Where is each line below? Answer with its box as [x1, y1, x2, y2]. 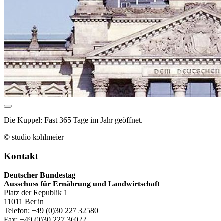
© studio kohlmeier [4, 132, 64, 141]
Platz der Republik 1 [4, 188, 68, 197]
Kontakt [4, 150, 38, 161]
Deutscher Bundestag [4, 171, 75, 180]
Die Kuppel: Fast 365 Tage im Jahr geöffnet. [4, 115, 143, 124]
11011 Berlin [4, 197, 44, 206]
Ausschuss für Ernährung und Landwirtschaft [4, 180, 160, 188]
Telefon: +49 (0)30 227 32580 [4, 206, 98, 215]
